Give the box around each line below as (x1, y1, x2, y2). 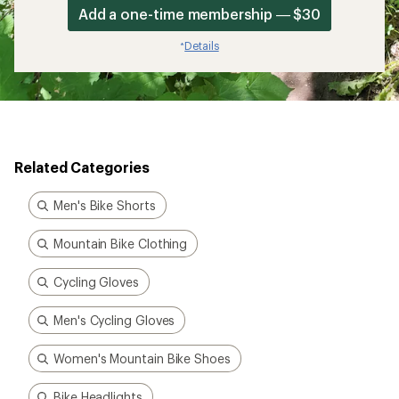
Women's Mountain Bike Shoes (53, 351, 231, 366)
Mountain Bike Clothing (53, 236, 188, 251)
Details (184, 39, 219, 52)
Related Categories (14, 159, 150, 175)
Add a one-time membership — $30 (77, 5, 322, 22)
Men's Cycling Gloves (53, 313, 175, 328)
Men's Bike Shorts (53, 198, 156, 213)
